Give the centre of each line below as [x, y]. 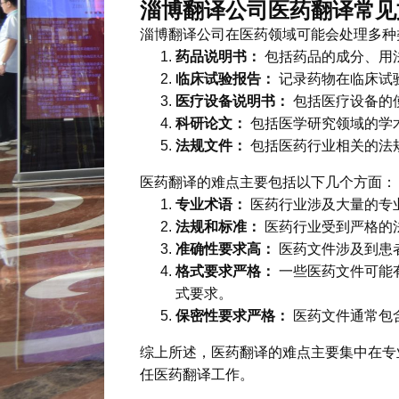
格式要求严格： [225, 271]
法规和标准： [218, 226]
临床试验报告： [225, 78]
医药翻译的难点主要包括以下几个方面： [268, 182]
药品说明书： [218, 56]
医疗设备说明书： [232, 101]
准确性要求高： [225, 248]
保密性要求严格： [232, 315]
